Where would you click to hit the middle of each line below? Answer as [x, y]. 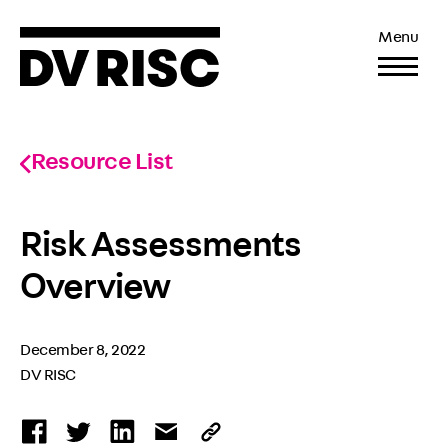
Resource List [102, 164]
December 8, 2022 [82, 352]
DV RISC [48, 377]
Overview [95, 291]
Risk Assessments [160, 249]
